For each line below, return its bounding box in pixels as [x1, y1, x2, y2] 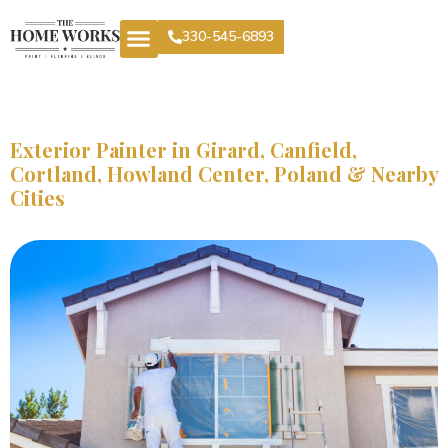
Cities [10, 184, 65, 212]
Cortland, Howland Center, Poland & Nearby [10, 160, 438, 188]
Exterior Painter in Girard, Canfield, [10, 136, 357, 164]
